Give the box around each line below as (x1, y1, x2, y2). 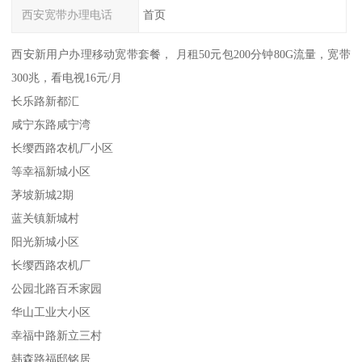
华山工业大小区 (11, 305, 91, 319)
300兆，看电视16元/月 (11, 71, 123, 85)
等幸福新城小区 (11, 165, 91, 179)
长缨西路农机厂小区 (11, 141, 114, 155)
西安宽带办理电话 (22, 8, 113, 22)
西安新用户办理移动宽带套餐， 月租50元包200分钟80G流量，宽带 (11, 48, 351, 61)
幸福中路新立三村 (11, 329, 103, 343)
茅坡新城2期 (11, 188, 74, 202)
